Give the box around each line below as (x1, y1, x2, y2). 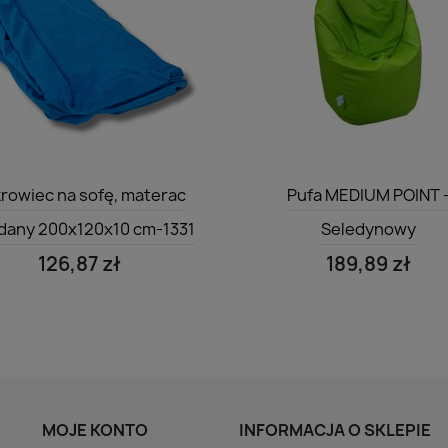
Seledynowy (320, 218, 416, 241)
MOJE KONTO (41, 419, 148, 442)
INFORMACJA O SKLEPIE (239, 419, 431, 442)
